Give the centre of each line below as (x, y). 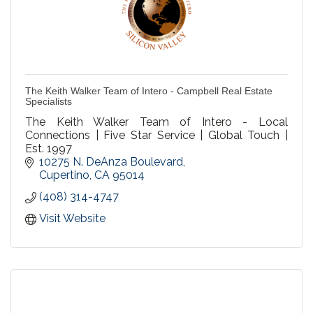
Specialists (49, 102)
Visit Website (72, 219)
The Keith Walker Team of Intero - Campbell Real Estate (149, 91)
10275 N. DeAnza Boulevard (111, 162)
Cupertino (64, 175)
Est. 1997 (49, 149)
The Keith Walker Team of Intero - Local (156, 122)
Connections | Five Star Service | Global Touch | (156, 136)
